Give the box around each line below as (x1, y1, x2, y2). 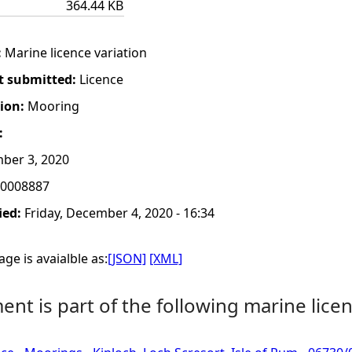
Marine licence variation (5, 44, 147, 61)
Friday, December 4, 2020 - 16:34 (24, 204, 214, 222)
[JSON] (108, 250, 146, 267)
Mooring (27, 97, 79, 115)
